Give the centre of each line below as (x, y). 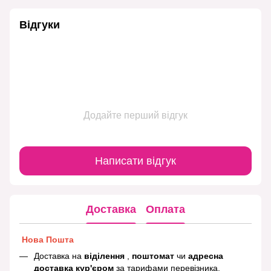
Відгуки (40, 25)
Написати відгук (135, 161)
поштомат (154, 256)
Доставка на (59, 256)
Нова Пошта (47, 240)
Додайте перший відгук (135, 116)
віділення (106, 256)
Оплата (165, 209)
